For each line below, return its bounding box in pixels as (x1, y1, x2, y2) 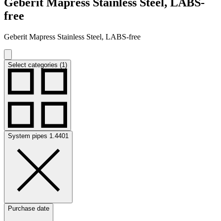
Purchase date (8, 204, 49, 212)
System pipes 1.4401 (8, 132, 69, 140)
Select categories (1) (8, 61, 67, 69)
